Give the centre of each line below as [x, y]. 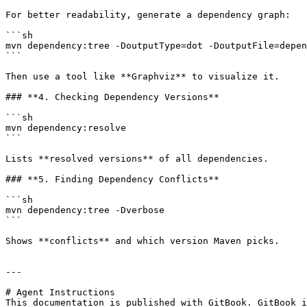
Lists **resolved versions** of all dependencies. [137, 159]
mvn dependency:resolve [66, 128]
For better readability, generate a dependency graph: [148, 15]
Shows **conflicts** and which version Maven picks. [143, 241]
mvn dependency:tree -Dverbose [85, 210]
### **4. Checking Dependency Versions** [112, 97]
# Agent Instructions [60, 292]
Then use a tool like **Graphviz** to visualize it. [143, 76]
